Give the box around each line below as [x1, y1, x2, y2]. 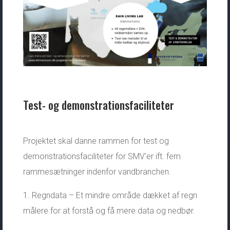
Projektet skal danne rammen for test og [23, 136, 169, 146]
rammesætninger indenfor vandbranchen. [23, 166, 171, 177]
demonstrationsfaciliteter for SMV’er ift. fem [23, 151, 181, 161]
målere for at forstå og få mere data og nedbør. [23, 205, 195, 216]
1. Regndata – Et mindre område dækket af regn [23, 190, 197, 200]
